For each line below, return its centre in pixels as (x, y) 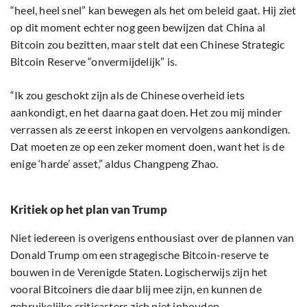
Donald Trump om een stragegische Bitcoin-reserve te (140, 254)
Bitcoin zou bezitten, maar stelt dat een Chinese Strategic (148, 44)
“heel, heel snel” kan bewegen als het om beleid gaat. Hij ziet (153, 10)
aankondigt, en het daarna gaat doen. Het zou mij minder (146, 112)
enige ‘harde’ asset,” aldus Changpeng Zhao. (114, 163)
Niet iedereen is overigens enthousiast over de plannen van (152, 237)
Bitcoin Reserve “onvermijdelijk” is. (94, 61)
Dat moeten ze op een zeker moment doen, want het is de (147, 146)
